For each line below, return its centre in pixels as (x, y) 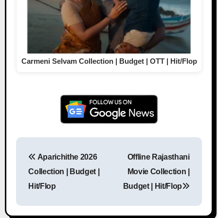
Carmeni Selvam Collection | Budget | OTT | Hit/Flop (109, 61)
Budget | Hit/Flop (153, 186)
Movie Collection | (158, 171)
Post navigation (125, 165)
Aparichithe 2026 (66, 157)
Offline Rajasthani (158, 157)
